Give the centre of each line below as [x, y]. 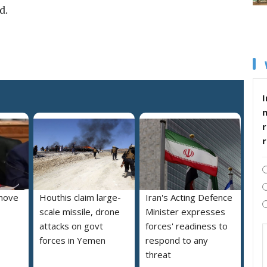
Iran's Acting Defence [189, 198]
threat [158, 255]
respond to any [177, 240]
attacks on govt [71, 226]
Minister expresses [185, 212]
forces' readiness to [187, 226]
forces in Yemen [72, 240]
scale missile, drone [80, 212]
